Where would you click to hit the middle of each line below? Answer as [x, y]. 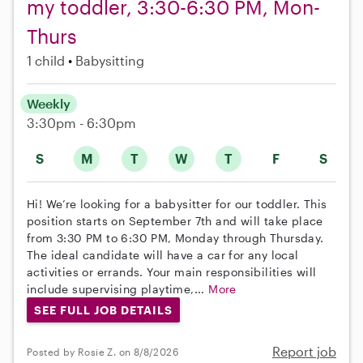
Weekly [49, 103]
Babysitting [110, 60]
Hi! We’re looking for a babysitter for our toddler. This [177, 203]
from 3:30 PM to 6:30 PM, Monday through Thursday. [175, 237]
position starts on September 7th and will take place [175, 220]
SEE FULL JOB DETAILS [103, 310]
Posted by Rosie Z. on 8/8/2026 [102, 351]
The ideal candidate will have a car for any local [163, 254]
